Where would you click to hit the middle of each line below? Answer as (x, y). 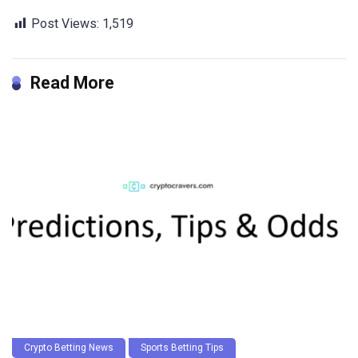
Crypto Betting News (69, 348)
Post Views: (65, 24)
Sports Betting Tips (182, 348)
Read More (72, 83)
